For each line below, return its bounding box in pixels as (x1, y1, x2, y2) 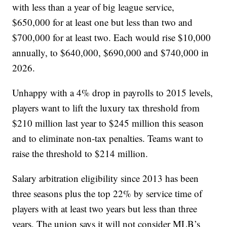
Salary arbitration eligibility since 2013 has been (12, 172, 199, 185)
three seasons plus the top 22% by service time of (12, 187, 203, 200)
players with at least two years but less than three (12, 202, 198, 215)
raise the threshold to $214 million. (12, 147, 148, 160)
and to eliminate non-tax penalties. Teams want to (12, 132, 204, 145)
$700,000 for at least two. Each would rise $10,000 (12, 31, 211, 44)
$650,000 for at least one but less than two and (12, 16, 193, 29)
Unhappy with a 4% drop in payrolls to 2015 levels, (12, 86, 213, 99)
